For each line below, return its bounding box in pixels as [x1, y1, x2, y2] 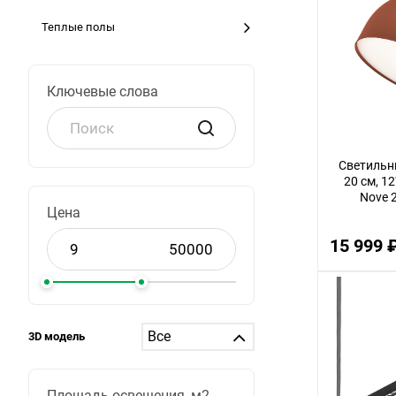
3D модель [28, 330, 85, 343]
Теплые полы [42, 20, 115, 34]
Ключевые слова [47, 83, 158, 100]
